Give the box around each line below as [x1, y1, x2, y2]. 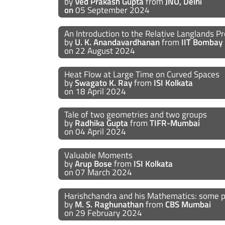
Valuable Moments [64, 149, 135, 162]
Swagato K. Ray [74, 76, 132, 89]
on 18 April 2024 [64, 84, 126, 98]
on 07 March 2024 [64, 166, 132, 179]
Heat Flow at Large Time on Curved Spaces [64, 67, 221, 81]
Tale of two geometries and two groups [64, 108, 209, 122]
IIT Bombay [181, 35, 222, 49]
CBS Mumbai [165, 197, 211, 211]
